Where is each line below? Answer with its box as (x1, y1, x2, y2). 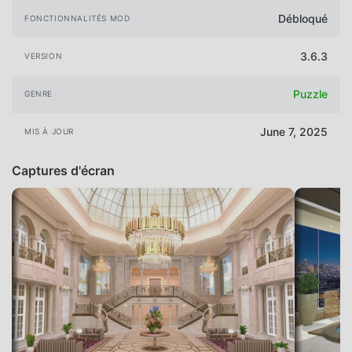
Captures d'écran (12, 162, 115, 178)
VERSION (24, 51, 63, 61)
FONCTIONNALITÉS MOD (24, 13, 130, 23)
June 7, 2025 (260, 125, 328, 139)
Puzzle (293, 87, 328, 101)
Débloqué (278, 11, 328, 25)
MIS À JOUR (24, 126, 74, 137)
